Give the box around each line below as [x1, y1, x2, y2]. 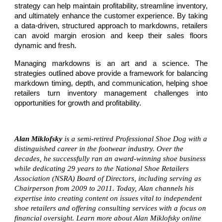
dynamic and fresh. [14, 42, 77, 50]
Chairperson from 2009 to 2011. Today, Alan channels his [14, 184, 194, 192]
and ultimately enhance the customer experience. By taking [14, 12, 208, 20]
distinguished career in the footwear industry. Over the [14, 145, 184, 153]
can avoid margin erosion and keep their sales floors [14, 32, 208, 40]
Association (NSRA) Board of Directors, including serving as [14, 174, 202, 182]
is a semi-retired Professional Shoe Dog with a [62, 135, 208, 143]
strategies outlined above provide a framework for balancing [14, 69, 208, 77]
